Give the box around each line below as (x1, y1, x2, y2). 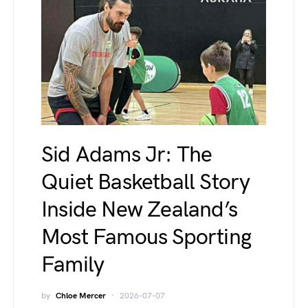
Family (41, 252, 104, 278)
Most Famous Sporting (41, 224, 251, 251)
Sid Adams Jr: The (41, 142, 212, 168)
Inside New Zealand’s (41, 197, 237, 223)
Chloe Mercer (56, 291, 106, 301)
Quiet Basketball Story (41, 169, 250, 196)
